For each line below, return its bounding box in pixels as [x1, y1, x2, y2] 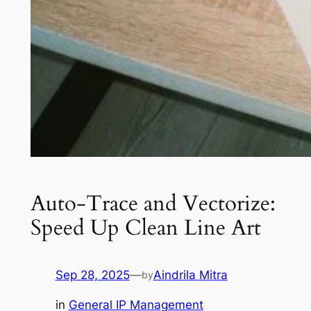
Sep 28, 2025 [55, 268, 130, 283]
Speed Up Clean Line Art [30, 212, 261, 242]
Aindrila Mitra [153, 268, 228, 283]
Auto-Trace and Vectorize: [30, 188, 276, 218]
